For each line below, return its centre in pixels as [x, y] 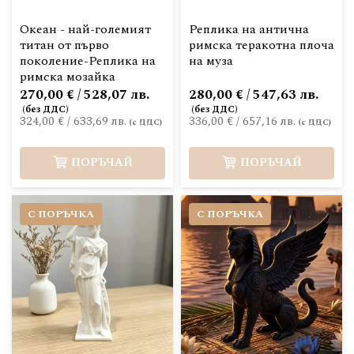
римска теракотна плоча [262, 45]
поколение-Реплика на [88, 61]
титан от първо [64, 45]
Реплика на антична [249, 29]
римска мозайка [68, 77]
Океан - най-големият [85, 29]
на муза [211, 61]
